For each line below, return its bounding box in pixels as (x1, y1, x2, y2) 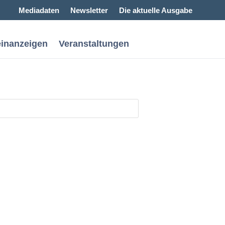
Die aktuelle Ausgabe (119, 6, 193, 15)
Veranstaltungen (58, 39, 129, 49)
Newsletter (70, 6, 108, 15)
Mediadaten (19, 6, 60, 15)
